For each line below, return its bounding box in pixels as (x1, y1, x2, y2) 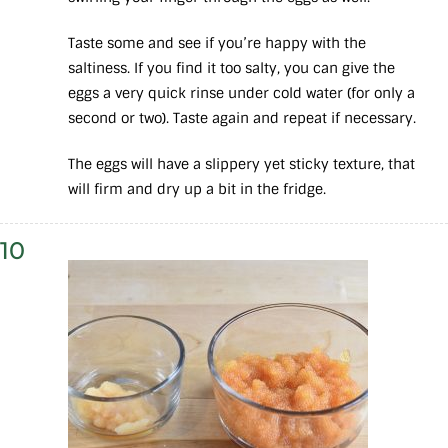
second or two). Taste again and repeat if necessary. (68, 109, 420, 128)
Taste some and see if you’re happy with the (68, 34, 366, 53)
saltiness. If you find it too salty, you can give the (68, 59, 395, 78)
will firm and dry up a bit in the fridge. (68, 180, 330, 199)
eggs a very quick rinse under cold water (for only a (68, 84, 415, 103)
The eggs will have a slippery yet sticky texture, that (68, 155, 415, 174)
